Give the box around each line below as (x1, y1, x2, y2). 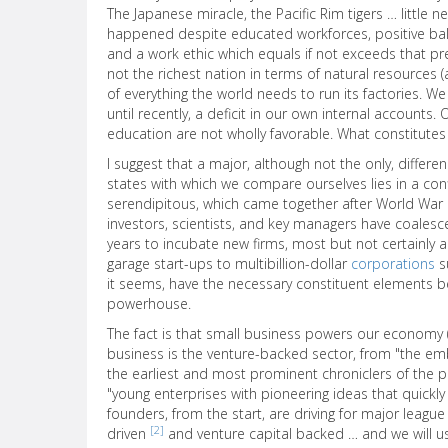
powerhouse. (107, 294, 191, 313)
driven (107, 424, 150, 443)
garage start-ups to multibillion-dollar (107, 254, 351, 273)
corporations (351, 254, 435, 273)
